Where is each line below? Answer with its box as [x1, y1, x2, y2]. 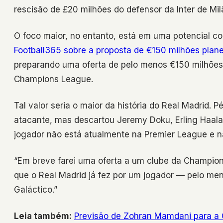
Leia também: [14, 211, 72, 222]
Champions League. [14, 74, 93, 85]
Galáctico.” [14, 185, 57, 195]
